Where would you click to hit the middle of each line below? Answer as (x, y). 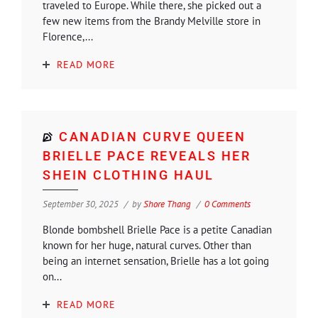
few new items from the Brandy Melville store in (152, 21)
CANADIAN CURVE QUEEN (152, 136)
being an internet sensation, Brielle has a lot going (156, 261)
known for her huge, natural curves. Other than (147, 245)
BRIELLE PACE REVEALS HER (147, 155)
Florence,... (68, 36)
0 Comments (227, 204)
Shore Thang (167, 204)
